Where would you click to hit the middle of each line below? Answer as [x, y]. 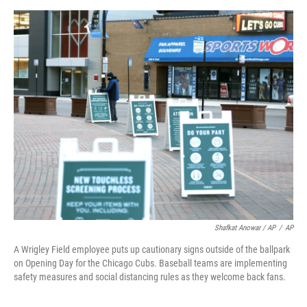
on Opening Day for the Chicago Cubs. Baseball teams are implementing [150, 263]
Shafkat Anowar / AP [245, 228]
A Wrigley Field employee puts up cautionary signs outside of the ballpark [152, 249]
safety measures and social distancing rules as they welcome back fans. [150, 277]
